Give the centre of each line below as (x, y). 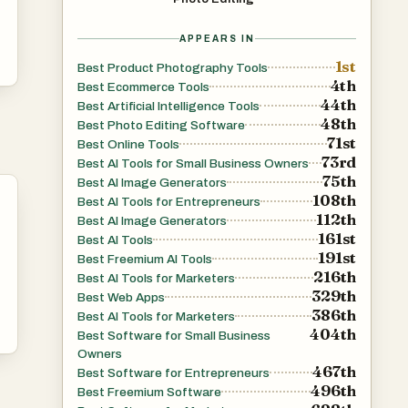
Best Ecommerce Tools (143, 87)
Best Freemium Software (149, 392)
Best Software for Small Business (174, 336)
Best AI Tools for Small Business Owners (193, 163)
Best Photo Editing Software (161, 125)
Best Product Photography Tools (173, 68)
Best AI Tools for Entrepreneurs (169, 202)
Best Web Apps (121, 297)
